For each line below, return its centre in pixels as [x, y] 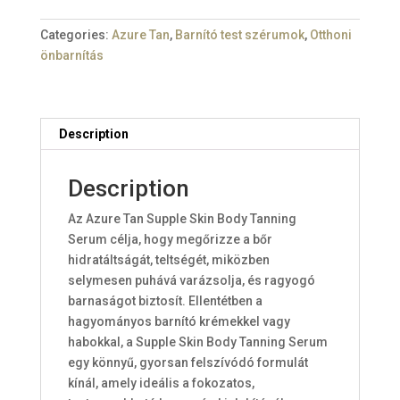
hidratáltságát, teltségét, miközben [168, 259]
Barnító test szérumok [239, 34]
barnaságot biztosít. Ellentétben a [165, 300]
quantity [62, 46]
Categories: [75, 34]
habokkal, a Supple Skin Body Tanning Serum [197, 342]
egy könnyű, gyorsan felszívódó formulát [187, 362]
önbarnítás [71, 55]
